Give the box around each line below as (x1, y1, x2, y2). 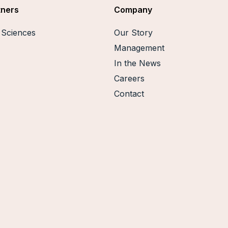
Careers (114, 73, 145, 84)
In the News (114, 58, 161, 69)
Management (114, 43, 164, 53)
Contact (114, 89, 144, 99)
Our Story (114, 27, 153, 38)
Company (114, 4, 152, 15)
